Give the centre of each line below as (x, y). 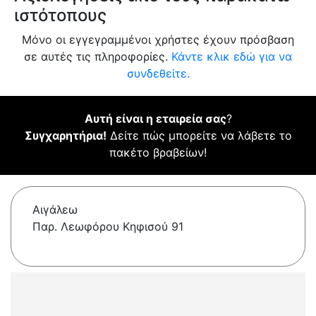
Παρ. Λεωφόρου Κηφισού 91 (108, 227)
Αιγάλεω (55, 210)
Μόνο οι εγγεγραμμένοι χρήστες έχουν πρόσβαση (158, 40)
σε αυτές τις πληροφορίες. (98, 57)
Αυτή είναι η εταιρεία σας (155, 119)
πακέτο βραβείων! (158, 153)
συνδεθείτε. (158, 74)
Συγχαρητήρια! (65, 136)
